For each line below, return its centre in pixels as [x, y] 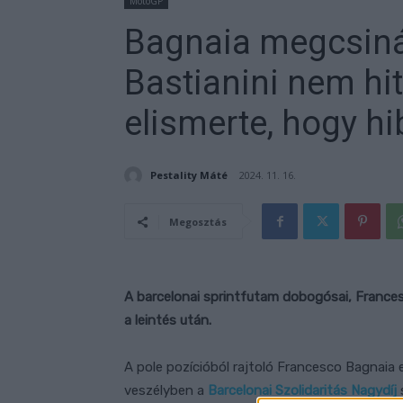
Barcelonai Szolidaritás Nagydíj [302, 391]
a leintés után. [168, 321]
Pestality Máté [189, 175]
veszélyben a [166, 391]
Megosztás [198, 222]
